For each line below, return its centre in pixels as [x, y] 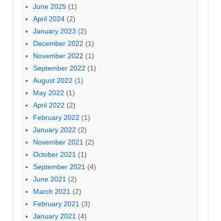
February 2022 [56, 117]
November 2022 [58, 55]
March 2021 [52, 191]
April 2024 [49, 18]
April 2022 [49, 105]
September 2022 [59, 68]
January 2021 [55, 216]
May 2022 [49, 92]
